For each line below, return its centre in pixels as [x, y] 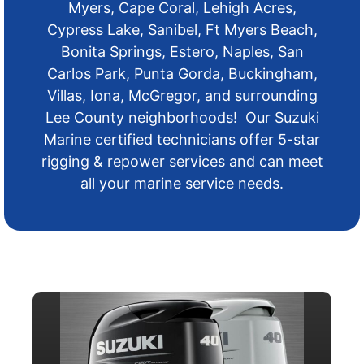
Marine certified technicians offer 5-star [182, 140]
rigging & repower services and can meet [182, 162]
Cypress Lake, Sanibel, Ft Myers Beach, [182, 30]
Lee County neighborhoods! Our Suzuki [182, 118]
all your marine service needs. [182, 184]
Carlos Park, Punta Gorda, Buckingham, [182, 74]
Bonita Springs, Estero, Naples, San [182, 52]
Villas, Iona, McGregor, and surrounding [182, 96]
